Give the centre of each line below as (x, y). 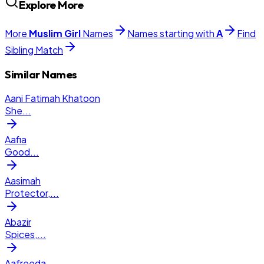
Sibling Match (34, 50)
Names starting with (172, 33)
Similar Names (41, 74)
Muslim (46, 33)
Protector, (27, 193)
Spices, (21, 235)
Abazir (18, 222)
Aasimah (23, 181)
